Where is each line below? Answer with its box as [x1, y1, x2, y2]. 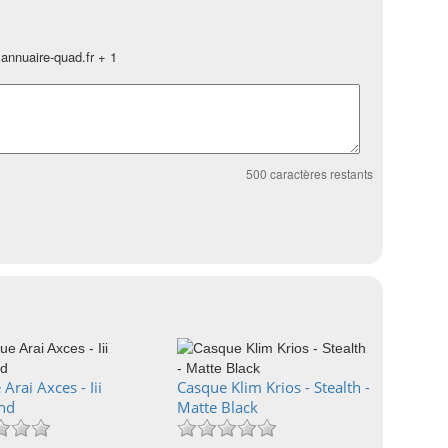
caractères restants [267, 165, 373, 182]
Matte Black [177, 397, 258, 417]
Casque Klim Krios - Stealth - [177, 377, 370, 397]
